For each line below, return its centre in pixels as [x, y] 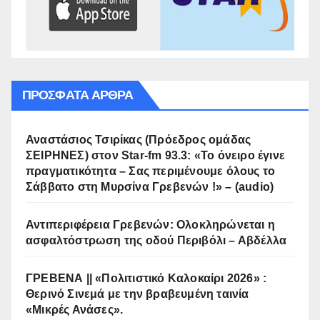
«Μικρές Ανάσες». [75, 309]
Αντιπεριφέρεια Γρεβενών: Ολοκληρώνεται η [151, 224]
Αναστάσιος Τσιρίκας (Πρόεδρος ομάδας [139, 139]
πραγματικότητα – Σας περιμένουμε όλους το [151, 171]
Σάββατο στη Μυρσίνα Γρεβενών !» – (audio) [150, 186]
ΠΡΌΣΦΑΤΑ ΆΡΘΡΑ [78, 95]
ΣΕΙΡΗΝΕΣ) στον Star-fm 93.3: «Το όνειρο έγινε [155, 155]
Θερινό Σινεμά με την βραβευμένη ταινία [137, 294]
